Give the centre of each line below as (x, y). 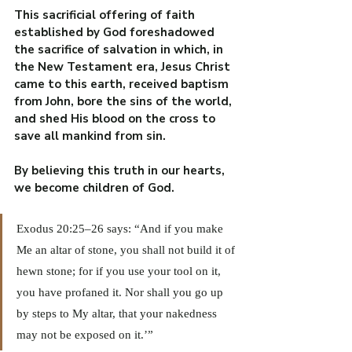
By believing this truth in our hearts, (121, 171)
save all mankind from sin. (90, 136)
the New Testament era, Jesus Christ (124, 67)
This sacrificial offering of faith (106, 15)
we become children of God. (94, 188)
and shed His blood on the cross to (116, 119)
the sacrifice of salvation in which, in (120, 50)
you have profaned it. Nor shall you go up (121, 293)
